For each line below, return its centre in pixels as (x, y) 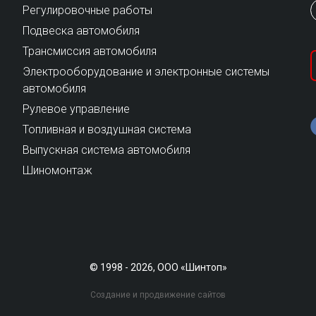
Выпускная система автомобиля (107, 150)
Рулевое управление (77, 109)
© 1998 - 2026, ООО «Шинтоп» (158, 267)
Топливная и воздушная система (107, 129)
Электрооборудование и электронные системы (146, 71)
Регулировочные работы (88, 10)
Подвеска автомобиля (81, 30)
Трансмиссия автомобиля (90, 51)
